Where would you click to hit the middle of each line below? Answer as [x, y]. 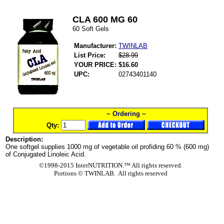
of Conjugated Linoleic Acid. [46, 154]
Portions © [68, 173]
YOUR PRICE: [95, 65]
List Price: [90, 55]
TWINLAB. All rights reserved [125, 173]
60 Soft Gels [91, 29]
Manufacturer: [95, 46]
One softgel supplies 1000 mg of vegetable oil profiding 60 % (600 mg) [107, 147]
